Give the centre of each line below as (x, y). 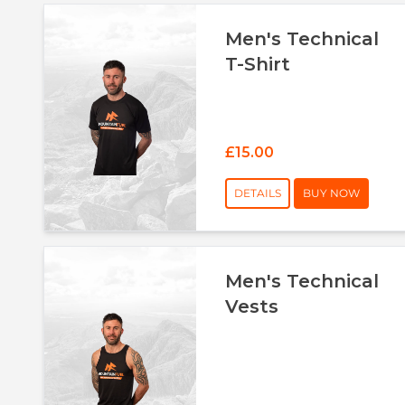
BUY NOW (332, 193)
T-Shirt (258, 64)
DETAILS (258, 193)
